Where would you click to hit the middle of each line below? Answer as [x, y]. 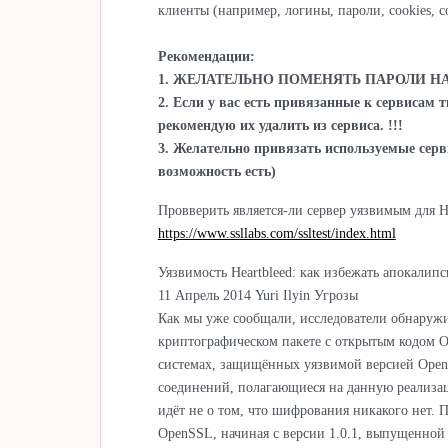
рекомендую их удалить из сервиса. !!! [280, 125]
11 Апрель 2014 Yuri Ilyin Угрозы [257, 295]
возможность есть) [216, 171]
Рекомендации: [206, 56]
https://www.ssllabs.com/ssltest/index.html [276, 233]
